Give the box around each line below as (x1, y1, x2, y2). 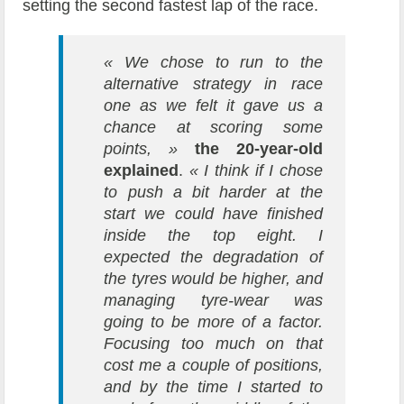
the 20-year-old (194, 140, 323, 159)
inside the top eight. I (104, 226, 323, 245)
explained (104, 161, 179, 180)
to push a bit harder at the (104, 183, 323, 202)
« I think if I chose (183, 161, 323, 180)
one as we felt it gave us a (104, 96, 323, 115)
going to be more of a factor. (104, 313, 323, 332)
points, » (104, 140, 179, 159)
